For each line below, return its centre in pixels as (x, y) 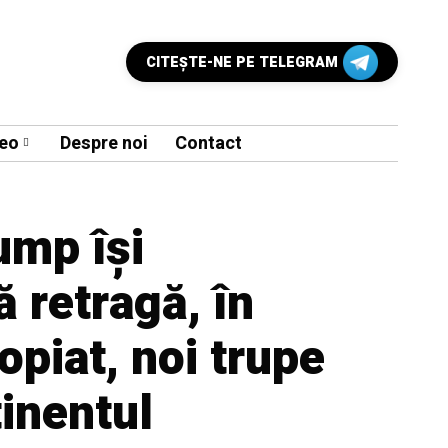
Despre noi (104, 143)
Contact (208, 143)
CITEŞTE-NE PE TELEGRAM (242, 63)
